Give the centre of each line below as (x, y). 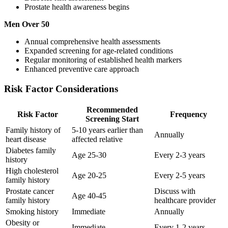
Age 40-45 (89, 196)
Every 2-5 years (180, 176)
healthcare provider (185, 201)
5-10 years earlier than (107, 130)
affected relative (97, 139)
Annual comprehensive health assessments (92, 41)
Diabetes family (31, 151)
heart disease (26, 139)
